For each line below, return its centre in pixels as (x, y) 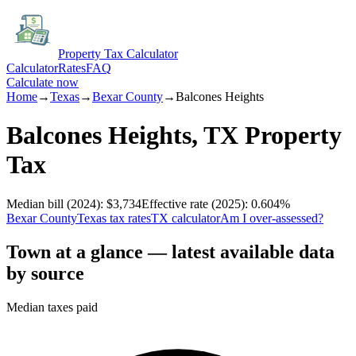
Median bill (35, 203)
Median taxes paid (52, 307)
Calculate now (43, 82)
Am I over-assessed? (272, 218)
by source (45, 273)
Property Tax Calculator (118, 54)
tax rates (129, 218)
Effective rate (175, 203)
